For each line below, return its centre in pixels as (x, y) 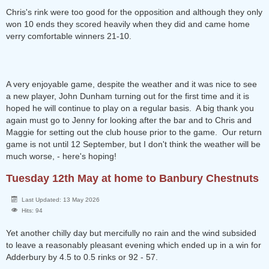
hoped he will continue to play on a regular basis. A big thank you (130, 108)
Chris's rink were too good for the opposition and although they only (134, 12)
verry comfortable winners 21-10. (69, 36)
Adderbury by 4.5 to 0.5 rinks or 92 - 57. (84, 257)
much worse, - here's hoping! (61, 156)
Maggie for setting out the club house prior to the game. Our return (134, 132)
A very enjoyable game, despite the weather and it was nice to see (131, 84)
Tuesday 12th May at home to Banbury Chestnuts (132, 178)
